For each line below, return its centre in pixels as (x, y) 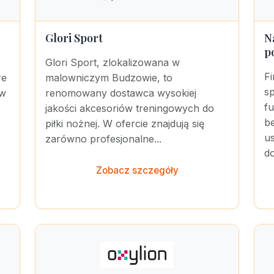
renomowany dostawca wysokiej (121, 93)
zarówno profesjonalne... (103, 139)
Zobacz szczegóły (137, 170)
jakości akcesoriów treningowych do (130, 108)
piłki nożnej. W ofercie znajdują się (125, 124)
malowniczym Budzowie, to (109, 78)
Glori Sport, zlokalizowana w (113, 62)
